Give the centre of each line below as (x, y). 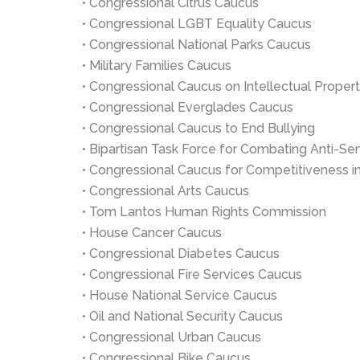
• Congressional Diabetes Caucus (181, 254)
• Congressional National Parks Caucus (196, 45)
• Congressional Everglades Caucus (188, 107)
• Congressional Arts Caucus (166, 191)
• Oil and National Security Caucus (182, 316)
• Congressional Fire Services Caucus (192, 274)
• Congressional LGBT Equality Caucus (197, 24)
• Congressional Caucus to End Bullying (198, 128)
